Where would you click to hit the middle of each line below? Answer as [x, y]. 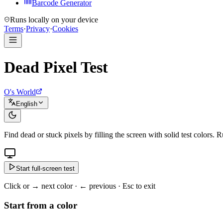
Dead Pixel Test [56, 67]
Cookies [65, 29]
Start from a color [41, 205]
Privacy [38, 29]
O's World [20, 92]
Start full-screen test [45, 168]
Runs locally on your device [54, 20]
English [27, 104]
